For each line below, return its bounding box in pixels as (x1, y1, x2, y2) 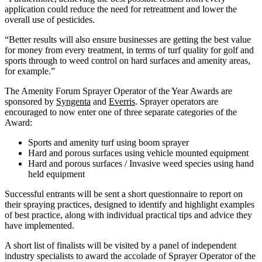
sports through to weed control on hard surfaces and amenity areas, (5, 55, 250, 65)
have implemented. (5, 220, 74, 230)
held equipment (28, 168, 85, 179)
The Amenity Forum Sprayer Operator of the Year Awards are (5, 85, 232, 96)
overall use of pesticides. (5, 14, 95, 25)
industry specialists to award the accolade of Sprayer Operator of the (5, 250, 256, 261)
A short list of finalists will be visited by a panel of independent (5, 240, 236, 250)
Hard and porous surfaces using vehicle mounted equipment (28, 147, 249, 158)
